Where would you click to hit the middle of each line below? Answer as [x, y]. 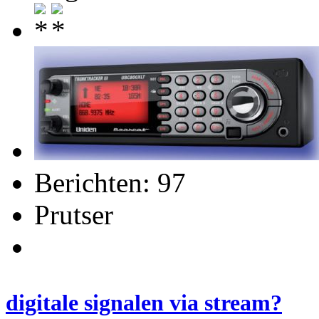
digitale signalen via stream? [144, 303]
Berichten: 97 [110, 182]
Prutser [74, 214]
